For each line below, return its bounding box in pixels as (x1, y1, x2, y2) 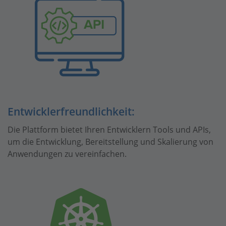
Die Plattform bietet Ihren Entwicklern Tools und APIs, (8, 124, 211, 135)
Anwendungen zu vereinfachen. (8, 148, 127, 159)
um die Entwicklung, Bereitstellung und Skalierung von (8, 136, 213, 147)
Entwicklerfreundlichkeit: (8, 104, 135, 119)
